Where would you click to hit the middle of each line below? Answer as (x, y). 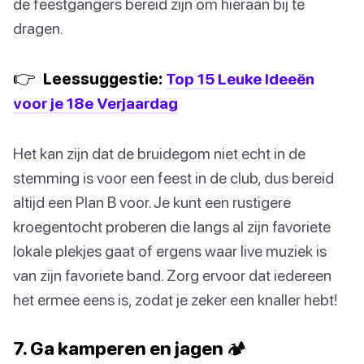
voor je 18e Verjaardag (95, 103)
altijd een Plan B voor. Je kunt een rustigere (152, 202)
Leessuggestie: (103, 79)
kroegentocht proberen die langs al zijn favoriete (172, 227)
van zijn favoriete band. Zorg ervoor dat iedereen (172, 275)
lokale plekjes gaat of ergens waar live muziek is (170, 251)
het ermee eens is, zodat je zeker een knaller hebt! (175, 300)
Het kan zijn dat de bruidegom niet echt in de (159, 154)
